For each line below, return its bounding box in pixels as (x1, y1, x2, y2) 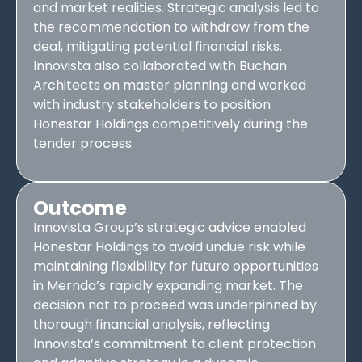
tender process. (33, 133, 134, 153)
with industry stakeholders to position (33, 95, 271, 114)
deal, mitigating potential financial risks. (33, 36, 282, 56)
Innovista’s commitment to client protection (33, 335, 316, 354)
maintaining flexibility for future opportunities (33, 257, 318, 276)
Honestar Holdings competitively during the (33, 114, 308, 133)
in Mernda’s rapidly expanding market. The (33, 276, 303, 296)
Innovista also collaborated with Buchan (33, 56, 287, 75)
